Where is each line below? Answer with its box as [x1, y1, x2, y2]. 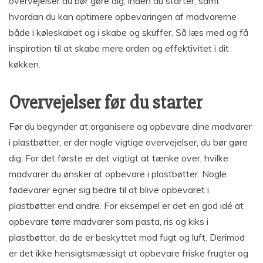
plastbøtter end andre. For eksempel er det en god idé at [9, 200, 244, 212]
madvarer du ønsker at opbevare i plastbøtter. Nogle [9, 168, 227, 180]
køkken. [9, 58, 41, 70]
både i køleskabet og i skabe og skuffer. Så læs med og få [9, 26, 248, 39]
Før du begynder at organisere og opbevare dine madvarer [9, 120, 252, 133]
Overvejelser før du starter [9, 91, 203, 114]
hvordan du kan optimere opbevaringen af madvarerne [9, 11, 237, 23]
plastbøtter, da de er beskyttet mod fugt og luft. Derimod [9, 231, 245, 244]
